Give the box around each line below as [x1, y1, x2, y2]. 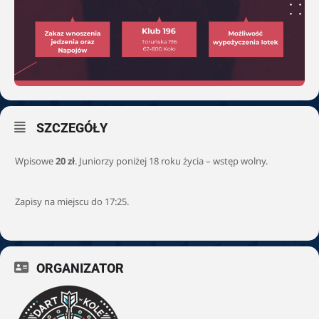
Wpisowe [15, 155, 56, 168]
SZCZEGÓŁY [36, 120, 108, 136]
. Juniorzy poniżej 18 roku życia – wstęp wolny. [75, 155, 268, 168]
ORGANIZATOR [36, 261, 124, 276]
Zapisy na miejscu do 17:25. [15, 195, 129, 209]
